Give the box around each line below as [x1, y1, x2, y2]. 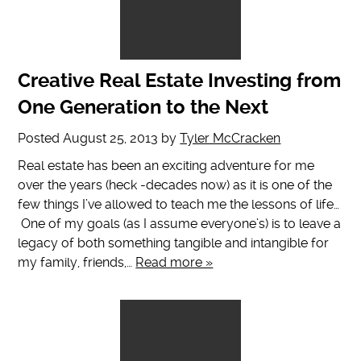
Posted [18, 131, 64, 147]
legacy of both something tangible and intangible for [18, 235, 330, 251]
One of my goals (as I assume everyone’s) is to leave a [18, 216, 342, 232]
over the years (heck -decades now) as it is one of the [18, 177, 333, 193]
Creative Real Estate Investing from [18, 69, 342, 93]
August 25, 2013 [63, 131, 159, 147]
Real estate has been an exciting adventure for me [18, 158, 315, 174]
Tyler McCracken [180, 131, 281, 147]
